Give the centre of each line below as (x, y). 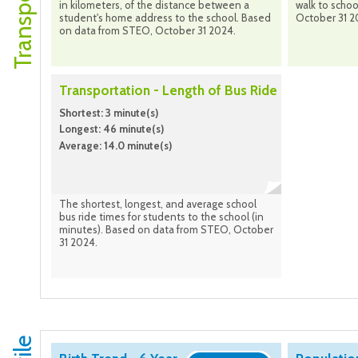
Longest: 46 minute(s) (111, 129)
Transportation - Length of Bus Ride (168, 91)
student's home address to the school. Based (165, 18)
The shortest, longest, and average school (158, 204)
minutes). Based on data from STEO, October (166, 230)
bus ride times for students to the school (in (161, 217)
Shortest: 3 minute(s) (109, 113)
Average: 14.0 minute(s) (115, 145)
